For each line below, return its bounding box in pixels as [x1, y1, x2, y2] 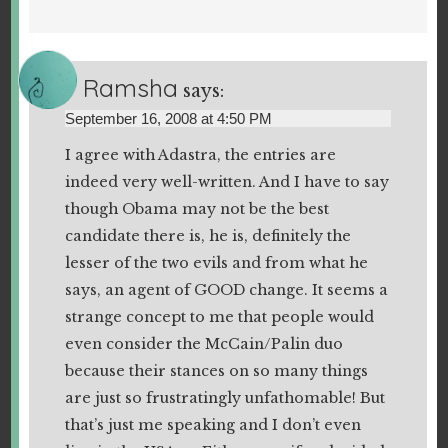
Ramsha [83, 72, 179, 104]
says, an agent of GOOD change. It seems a [64, 280, 388, 299]
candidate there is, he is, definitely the [64, 226, 351, 245]
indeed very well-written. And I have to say [64, 172, 389, 191]
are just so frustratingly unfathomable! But [64, 388, 385, 407]
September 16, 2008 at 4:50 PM [64, 110, 272, 128]
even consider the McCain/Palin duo [64, 334, 343, 353]
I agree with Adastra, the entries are [64, 145, 336, 164]
